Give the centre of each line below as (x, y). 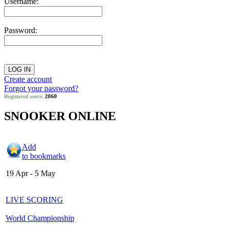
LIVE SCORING (34, 200)
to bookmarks (44, 156)
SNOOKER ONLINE (60, 116)
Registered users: (24, 96)
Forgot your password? (41, 88)
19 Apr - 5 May (31, 174)
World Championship (40, 218)
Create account (28, 79)
